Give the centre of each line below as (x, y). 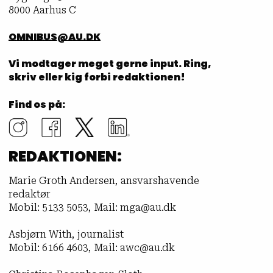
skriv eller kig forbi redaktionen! (97, 77)
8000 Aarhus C (42, 10)
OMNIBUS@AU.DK (54, 37)
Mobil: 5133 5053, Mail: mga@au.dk (92, 208)
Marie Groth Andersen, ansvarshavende (104, 181)
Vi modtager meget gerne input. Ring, (109, 63)
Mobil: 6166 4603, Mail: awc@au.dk (91, 248)
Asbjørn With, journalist (66, 235)
